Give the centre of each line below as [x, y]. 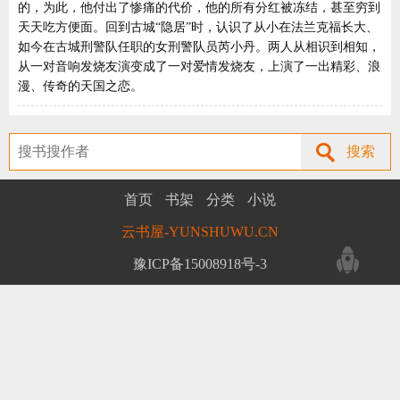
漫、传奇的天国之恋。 [80, 86]
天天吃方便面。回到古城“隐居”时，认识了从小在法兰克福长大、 [198, 27]
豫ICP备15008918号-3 [200, 264]
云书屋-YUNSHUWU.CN [200, 232]
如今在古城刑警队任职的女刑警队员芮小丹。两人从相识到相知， [199, 47]
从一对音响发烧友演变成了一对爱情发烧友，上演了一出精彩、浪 [199, 67]
